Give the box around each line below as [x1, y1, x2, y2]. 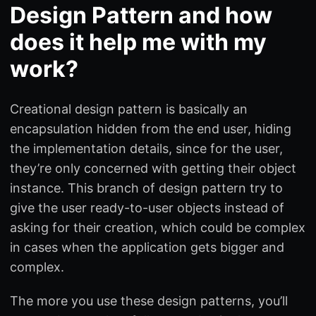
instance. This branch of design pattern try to [10, 180, 283, 195]
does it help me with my [10, 28, 267, 56]
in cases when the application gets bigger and [10, 239, 284, 255]
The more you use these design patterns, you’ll [10, 293, 288, 308]
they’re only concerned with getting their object [10, 160, 296, 176]
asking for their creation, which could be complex [10, 219, 305, 235]
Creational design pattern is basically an [10, 101, 248, 116]
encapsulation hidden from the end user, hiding [10, 121, 291, 136]
